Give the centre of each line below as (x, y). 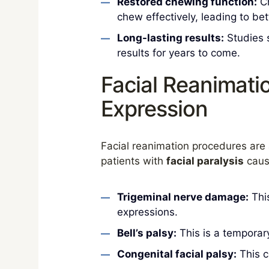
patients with (133, 161)
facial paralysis (205, 161)
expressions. (147, 212)
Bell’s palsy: (147, 233)
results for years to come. (178, 53)
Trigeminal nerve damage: (183, 197)
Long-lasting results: (170, 38)
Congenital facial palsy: (177, 254)
